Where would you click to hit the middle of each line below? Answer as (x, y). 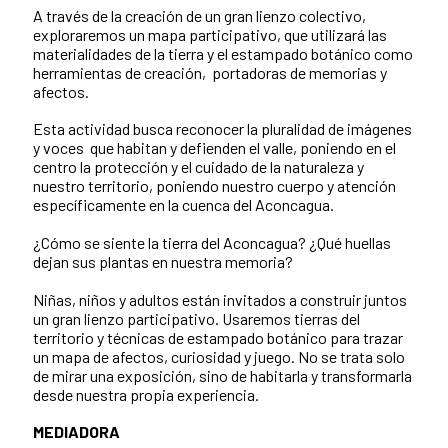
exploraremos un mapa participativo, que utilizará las (210, 34)
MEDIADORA (76, 431)
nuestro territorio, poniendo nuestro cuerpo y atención (214, 185)
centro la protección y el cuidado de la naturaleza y (198, 166)
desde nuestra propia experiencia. (146, 394)
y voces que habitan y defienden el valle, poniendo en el (214, 147)
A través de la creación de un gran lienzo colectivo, (199, 15)
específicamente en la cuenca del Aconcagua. (183, 204)
